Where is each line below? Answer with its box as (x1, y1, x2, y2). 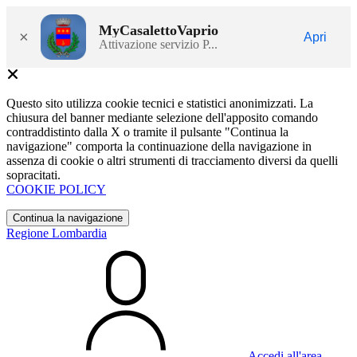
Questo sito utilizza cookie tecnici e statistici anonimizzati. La (6, 96, 313, 110)
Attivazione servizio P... (99, 37, 218, 51)
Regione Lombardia (6, 226, 107, 240)
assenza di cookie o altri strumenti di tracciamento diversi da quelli (6, 154, 338, 167)
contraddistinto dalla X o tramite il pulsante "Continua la (6, 125, 288, 139)
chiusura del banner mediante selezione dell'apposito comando (6, 111, 318, 124)
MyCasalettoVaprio (99, 22, 218, 38)
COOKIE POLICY (6, 182, 106, 196)
